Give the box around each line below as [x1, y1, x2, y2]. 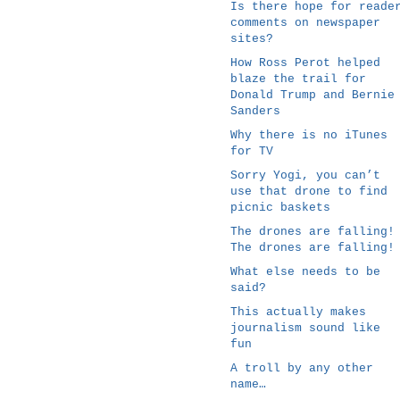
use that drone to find [230, 184, 387, 198]
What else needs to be [230, 264, 380, 279]
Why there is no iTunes [230, 128, 387, 142]
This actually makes [230, 304, 366, 319]
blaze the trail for [230, 71, 366, 86]
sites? [230, 31, 273, 46]
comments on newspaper [230, 15, 380, 29]
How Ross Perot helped [230, 55, 380, 70]
